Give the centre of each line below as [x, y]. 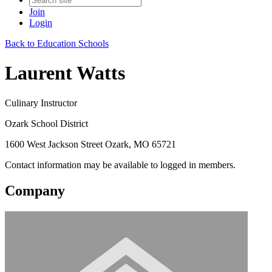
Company [35, 190]
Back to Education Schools [57, 43]
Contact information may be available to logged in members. [120, 165]
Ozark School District [46, 123]
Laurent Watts [65, 73]
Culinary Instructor [41, 103]
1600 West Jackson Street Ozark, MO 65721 [90, 144]
